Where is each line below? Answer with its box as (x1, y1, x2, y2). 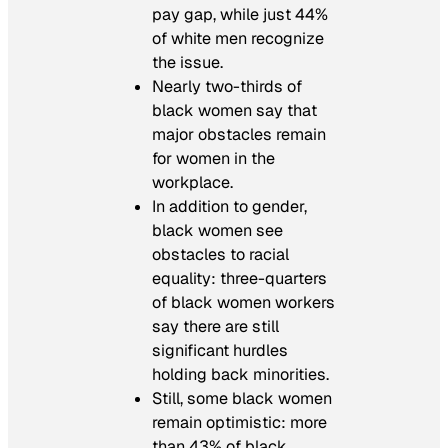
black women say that (152, 99, 317, 121)
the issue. (152, 51, 223, 73)
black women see (152, 219, 283, 241)
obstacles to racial (152, 243, 289, 265)
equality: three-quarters (152, 267, 327, 289)
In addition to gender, (152, 195, 307, 217)
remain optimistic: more (152, 411, 327, 433)
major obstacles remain (152, 123, 326, 145)
